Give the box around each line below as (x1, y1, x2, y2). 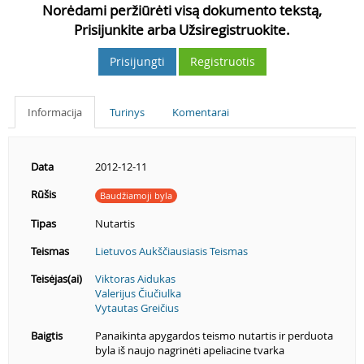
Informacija (28, 105, 82, 119)
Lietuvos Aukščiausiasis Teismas (95, 244, 248, 258)
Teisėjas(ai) (31, 271, 82, 286)
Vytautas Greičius (95, 301, 179, 315)
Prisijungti (109, 54, 165, 69)
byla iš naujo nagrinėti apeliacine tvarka (95, 343, 284, 357)
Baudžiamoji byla (100, 188, 172, 201)
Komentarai (172, 105, 229, 119)
